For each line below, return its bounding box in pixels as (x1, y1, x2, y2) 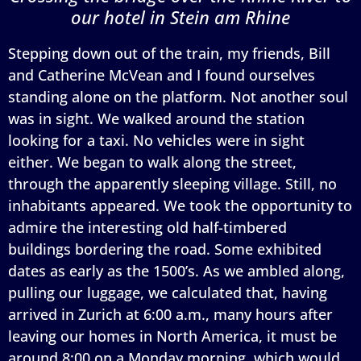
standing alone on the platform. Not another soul (8, 86, 348, 106)
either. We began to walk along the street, (8, 151, 297, 172)
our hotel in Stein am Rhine (71, 4, 290, 29)
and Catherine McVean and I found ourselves (8, 64, 315, 85)
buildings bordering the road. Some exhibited (8, 239, 322, 259)
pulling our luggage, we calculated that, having (8, 282, 327, 302)
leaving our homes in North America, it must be (8, 326, 337, 346)
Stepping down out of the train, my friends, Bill (8, 43, 330, 63)
